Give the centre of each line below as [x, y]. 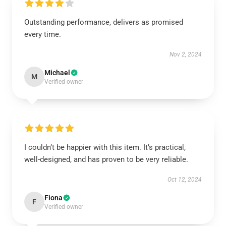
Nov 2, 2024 [186, 54]
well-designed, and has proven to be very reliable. [106, 159]
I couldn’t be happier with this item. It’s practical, [105, 147]
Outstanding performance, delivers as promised [104, 22]
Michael [57, 73]
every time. [43, 34]
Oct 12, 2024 [185, 180]
